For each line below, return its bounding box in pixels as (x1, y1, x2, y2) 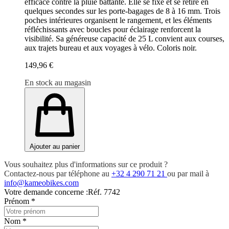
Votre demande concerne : (4, 188, 88, 197)
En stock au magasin (25, 78, 91, 87)
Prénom (4, 197, 31, 206)
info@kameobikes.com (4, 178, 79, 188)
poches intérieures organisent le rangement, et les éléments (25, 16, 212, 25)
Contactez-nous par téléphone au (4, 169, 111, 178)
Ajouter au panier (30, 143, 80, 151)
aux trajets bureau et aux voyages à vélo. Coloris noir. (25, 43, 197, 53)
